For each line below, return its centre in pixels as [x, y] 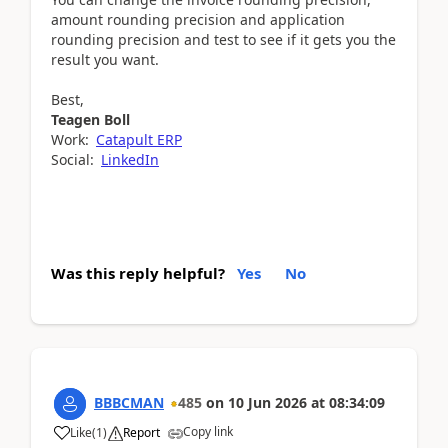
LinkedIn [130, 160]
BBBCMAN [129, 403]
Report [141, 433]
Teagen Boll [90, 120]
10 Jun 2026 [267, 403]
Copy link [208, 432]
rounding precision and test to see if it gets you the [223, 40]
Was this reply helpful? [138, 273]
